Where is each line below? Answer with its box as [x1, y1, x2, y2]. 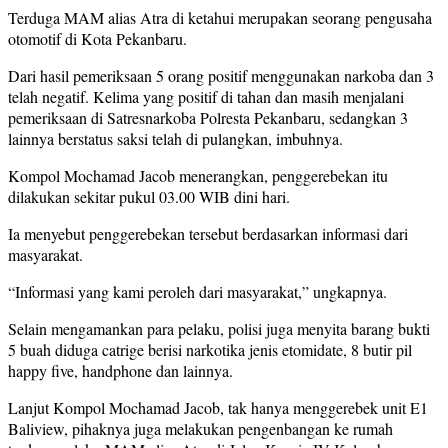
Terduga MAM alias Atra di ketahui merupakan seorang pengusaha [8, 7, 432, 29]
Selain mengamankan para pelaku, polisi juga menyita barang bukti [8, 318, 430, 340]
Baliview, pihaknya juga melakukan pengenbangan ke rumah [8, 418, 393, 440]
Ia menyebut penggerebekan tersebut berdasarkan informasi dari [8, 223, 408, 245]
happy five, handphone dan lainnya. [8, 360, 233, 382]
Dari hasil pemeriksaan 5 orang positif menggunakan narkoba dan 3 [8, 65, 434, 87]
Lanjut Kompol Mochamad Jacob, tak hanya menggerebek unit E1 [8, 397, 428, 419]
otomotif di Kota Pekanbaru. [8, 28, 187, 50]
